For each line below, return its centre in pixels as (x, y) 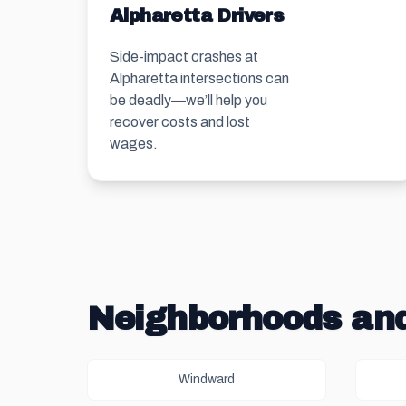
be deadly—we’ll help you (188, 100)
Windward (207, 379)
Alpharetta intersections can (199, 78)
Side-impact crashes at (184, 57)
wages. (134, 144)
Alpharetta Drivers (197, 15)
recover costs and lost (180, 122)
